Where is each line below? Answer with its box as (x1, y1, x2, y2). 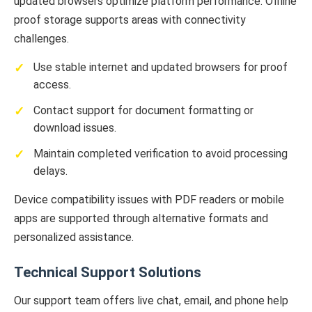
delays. (33, 164, 68, 178)
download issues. (33, 121, 116, 135)
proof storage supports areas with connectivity (14, 13, 246, 27)
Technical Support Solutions (14, 264, 201, 281)
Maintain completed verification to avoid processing (33, 147, 288, 161)
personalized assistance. (14, 231, 134, 244)
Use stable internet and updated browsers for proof (33, 61, 288, 75)
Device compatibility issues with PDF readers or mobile (14, 193, 284, 207)
